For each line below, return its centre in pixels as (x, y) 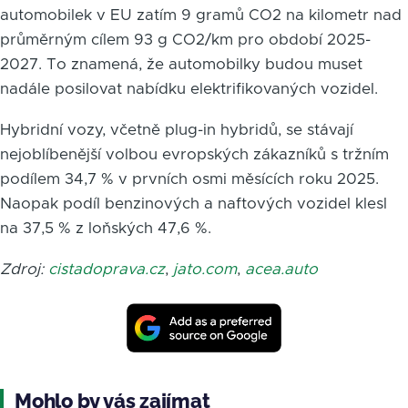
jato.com (205, 269)
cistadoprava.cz (107, 269)
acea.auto (281, 269)
